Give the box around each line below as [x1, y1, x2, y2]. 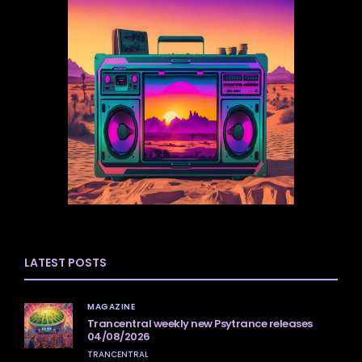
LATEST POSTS [24, 254, 107, 271]
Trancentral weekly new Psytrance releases [87, 315, 313, 331]
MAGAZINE [87, 300, 135, 313]
